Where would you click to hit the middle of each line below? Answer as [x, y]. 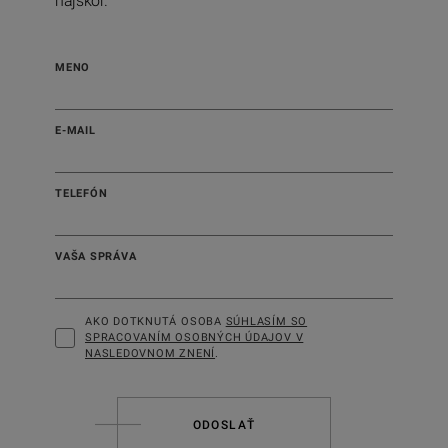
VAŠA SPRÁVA [96, 257]
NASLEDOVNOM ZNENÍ [150, 354]
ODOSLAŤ [224, 425]
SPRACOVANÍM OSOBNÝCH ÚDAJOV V [194, 338]
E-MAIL [75, 131]
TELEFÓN [81, 194]
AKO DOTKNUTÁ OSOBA [155, 322]
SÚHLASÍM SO [266, 322]
